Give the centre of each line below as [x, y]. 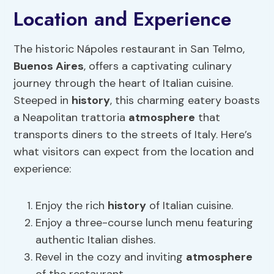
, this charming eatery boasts [185, 101]
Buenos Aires [49, 66]
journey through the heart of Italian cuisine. [124, 83]
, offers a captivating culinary [158, 66]
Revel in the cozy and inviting [111, 257]
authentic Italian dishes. [96, 240]
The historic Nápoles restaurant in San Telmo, [129, 49]
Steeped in [43, 101]
